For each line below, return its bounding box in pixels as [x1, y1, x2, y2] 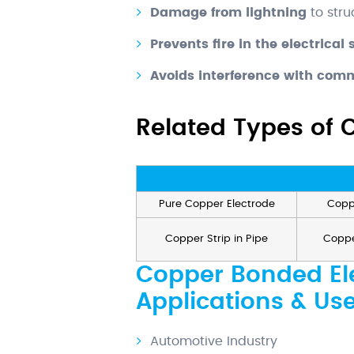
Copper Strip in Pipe [165, 234, 268, 245]
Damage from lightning [150, 6, 311, 20]
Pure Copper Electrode [158, 199, 275, 210]
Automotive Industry [150, 335, 277, 348]
